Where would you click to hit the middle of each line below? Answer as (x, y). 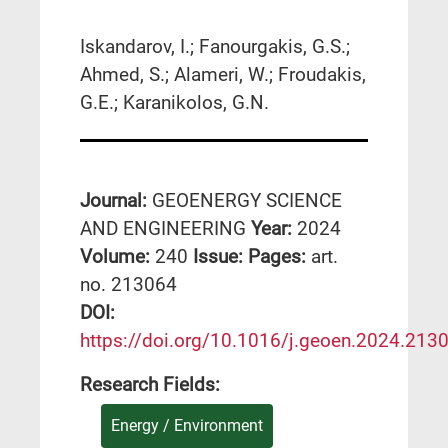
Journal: (116, 201)
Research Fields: (150, 385)
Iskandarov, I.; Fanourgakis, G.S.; (215, 46)
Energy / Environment (187, 426)
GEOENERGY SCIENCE (247, 201)
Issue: (220, 257)
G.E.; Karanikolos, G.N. (174, 102)
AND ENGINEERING (165, 229)
